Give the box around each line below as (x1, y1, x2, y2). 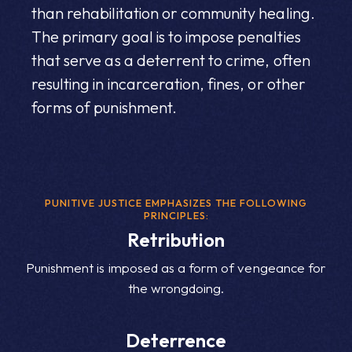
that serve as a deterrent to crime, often (31, 49, 310, 70)
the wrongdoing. (127, 279, 225, 296)
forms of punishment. (31, 97, 177, 117)
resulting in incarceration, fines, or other (31, 73, 306, 93)
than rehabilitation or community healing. (31, 2, 315, 23)
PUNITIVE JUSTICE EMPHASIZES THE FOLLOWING (45, 196, 307, 209)
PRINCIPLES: (143, 208, 209, 222)
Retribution (127, 227, 225, 251)
